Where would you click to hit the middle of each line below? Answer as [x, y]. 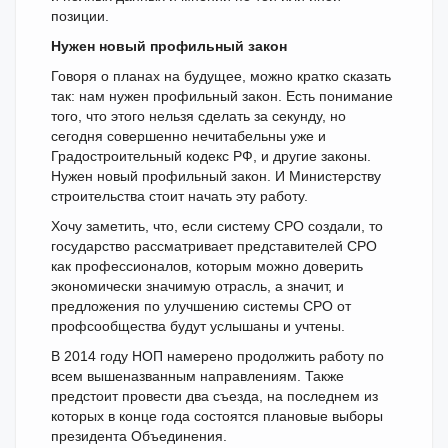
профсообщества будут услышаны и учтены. [198, 326]
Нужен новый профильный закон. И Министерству [216, 176]
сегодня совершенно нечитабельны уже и [188, 136]
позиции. [80, 16]
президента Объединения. [139, 436]
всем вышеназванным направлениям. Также [197, 376]
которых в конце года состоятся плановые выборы [217, 416]
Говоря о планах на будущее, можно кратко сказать [221, 76]
